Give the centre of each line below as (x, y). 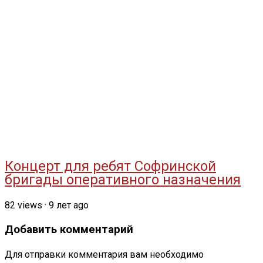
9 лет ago (69, 205)
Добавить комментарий (69, 229)
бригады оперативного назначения (123, 180)
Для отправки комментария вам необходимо (104, 255)
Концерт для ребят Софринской (110, 166)
